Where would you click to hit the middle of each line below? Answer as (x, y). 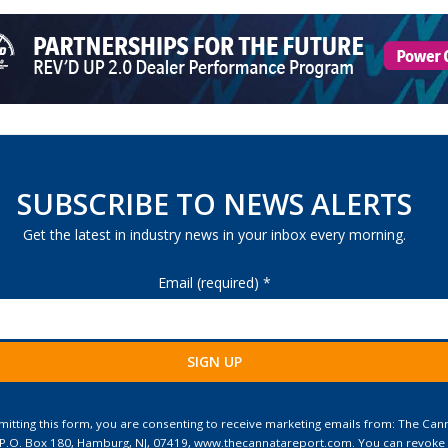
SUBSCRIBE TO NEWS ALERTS (214, 203)
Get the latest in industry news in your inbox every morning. (214, 234)
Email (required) (210, 283)
